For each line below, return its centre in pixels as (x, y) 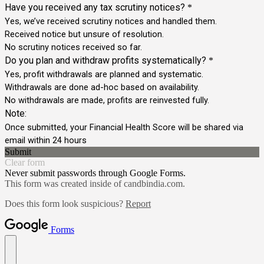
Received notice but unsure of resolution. (84, 34)
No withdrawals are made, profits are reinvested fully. (107, 100)
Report (138, 203)
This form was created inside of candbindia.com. (95, 183)
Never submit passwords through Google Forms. (95, 173)
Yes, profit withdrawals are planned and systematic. (104, 74)
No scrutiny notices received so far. (73, 47)
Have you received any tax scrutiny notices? (95, 7)
